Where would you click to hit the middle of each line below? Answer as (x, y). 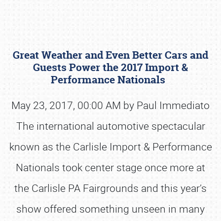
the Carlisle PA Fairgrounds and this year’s (110, 188)
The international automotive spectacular (110, 126)
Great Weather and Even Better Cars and (110, 55)
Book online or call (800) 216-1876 (110, 112)
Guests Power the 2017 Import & (110, 67)
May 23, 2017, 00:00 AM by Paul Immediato (110, 105)
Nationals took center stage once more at (110, 167)
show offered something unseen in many (110, 209)
